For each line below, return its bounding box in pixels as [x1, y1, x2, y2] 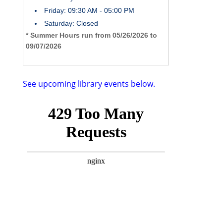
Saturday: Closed [44, 19, 98, 27]
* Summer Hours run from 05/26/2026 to [26, 31, 157, 39]
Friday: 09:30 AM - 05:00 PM [44, 6, 134, 14]
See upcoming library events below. [23, 78, 157, 89]
